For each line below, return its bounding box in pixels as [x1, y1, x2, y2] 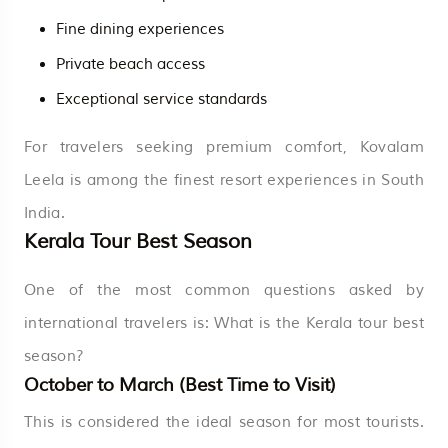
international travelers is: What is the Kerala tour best [24, 313, 424, 333]
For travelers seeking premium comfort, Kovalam [24, 137, 424, 157]
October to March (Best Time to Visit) [24, 373, 336, 396]
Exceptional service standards [56, 89, 267, 109]
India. [24, 203, 65, 223]
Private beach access [56, 54, 205, 74]
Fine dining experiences [56, 19, 224, 39]
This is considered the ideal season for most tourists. [24, 412, 424, 432]
